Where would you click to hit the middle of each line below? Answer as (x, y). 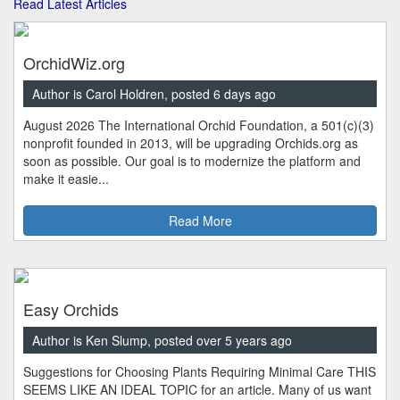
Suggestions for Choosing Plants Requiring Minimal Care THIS (200, 372)
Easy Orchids (71, 309)
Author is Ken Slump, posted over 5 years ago (162, 341)
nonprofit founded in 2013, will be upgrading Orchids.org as (191, 143)
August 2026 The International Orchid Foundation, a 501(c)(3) (199, 125)
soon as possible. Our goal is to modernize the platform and (192, 161)
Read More (200, 221)
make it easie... (66, 179)
